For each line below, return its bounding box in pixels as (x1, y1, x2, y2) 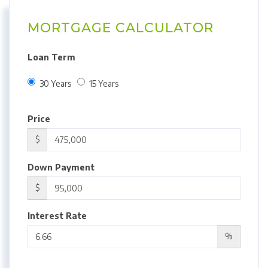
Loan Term (28, 51, 75, 62)
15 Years (89, 78, 118, 89)
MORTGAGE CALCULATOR (28, 19, 214, 36)
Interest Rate (28, 211, 87, 221)
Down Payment (28, 162, 95, 173)
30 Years (39, 78, 71, 89)
